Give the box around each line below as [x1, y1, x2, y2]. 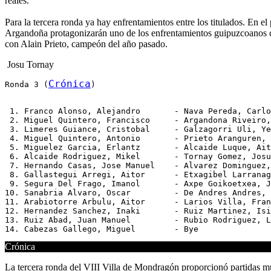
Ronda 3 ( [5, 80, 48, 89]
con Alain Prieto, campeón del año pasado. [5, 39, 168, 49]
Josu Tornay [7, 59, 54, 70]
